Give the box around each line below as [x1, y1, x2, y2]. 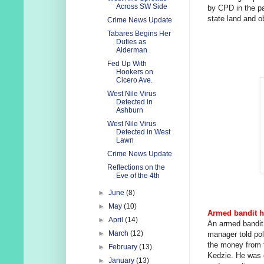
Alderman [115, 46, 147, 55]
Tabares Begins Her [107, 29, 171, 38]
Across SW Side [115, 2, 167, 11]
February [108, 243, 140, 252]
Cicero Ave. [115, 76, 153, 85]
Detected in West [115, 128, 170, 137]
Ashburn [115, 106, 143, 115]
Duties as [115, 38, 146, 47]
